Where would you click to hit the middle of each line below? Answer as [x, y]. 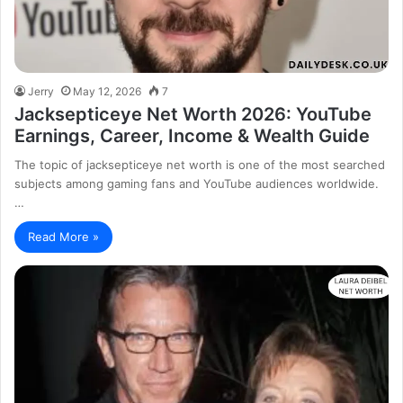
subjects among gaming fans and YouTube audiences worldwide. [197, 184]
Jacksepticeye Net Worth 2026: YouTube [193, 115]
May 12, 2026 [107, 92]
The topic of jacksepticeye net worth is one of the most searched [200, 165]
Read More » [64, 237]
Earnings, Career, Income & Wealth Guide [193, 136]
